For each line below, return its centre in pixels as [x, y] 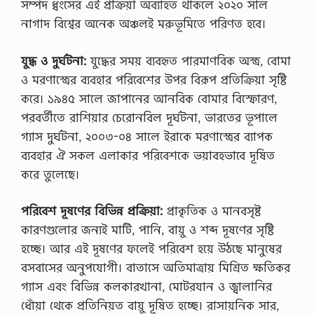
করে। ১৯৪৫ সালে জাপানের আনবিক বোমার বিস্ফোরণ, [149, 98]
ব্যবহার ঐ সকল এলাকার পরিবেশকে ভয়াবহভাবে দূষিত [148, 155]
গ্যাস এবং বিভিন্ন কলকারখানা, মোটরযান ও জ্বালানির [146, 286]
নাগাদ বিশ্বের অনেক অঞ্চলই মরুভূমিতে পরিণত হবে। [143, 23]
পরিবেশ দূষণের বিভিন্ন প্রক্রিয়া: [92, 211]
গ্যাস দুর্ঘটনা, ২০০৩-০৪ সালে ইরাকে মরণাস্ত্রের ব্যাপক [147, 136]
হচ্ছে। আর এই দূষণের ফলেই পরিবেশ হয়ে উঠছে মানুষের [151, 248]
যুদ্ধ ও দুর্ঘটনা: [56, 60]
